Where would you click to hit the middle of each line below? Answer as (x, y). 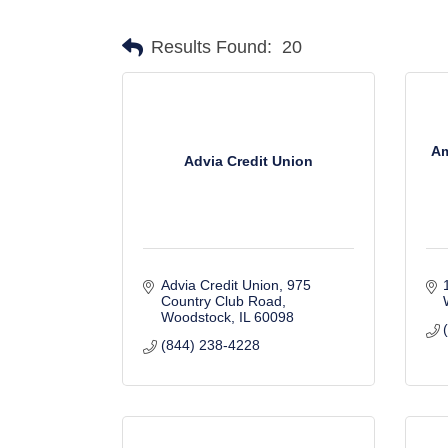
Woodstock (195, 317)
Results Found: (211, 47)
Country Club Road (221, 301)
